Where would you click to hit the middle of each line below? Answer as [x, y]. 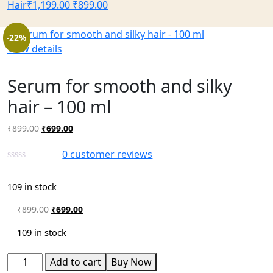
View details [35, 49]
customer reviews [110, 154]
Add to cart [76, 262]
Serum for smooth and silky [120, 86]
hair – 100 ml [59, 106]
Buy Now [132, 262]
